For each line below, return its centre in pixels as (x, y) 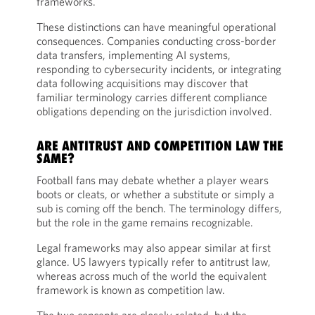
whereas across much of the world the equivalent (151, 276)
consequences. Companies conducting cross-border (156, 41)
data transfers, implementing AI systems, (133, 55)
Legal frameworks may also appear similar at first (153, 247)
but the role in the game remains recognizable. (144, 222)
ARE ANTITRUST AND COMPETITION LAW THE (160, 146)
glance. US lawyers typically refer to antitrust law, (153, 262)
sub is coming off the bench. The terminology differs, (159, 208)
